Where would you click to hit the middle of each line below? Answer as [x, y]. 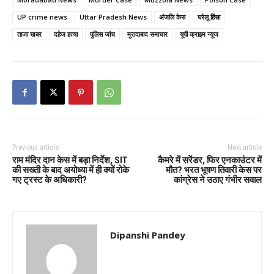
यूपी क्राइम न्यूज [199, 34]
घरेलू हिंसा [209, 17]
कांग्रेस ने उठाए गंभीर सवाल [217, 180]
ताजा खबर [29, 34]
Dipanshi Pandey [148, 235]
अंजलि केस [172, 17]
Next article [244, 148]
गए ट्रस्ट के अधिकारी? [50, 180]
